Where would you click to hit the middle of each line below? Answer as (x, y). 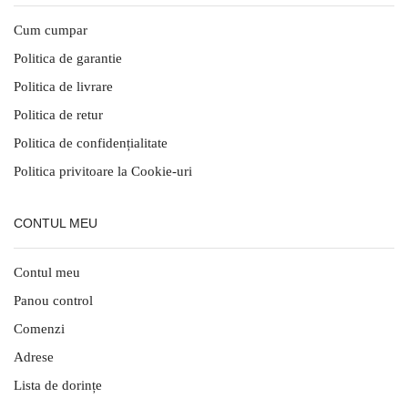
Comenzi (39, 329)
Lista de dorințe (58, 386)
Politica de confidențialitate (91, 143)
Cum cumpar (51, 31)
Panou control (53, 301)
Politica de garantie (68, 59)
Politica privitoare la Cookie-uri (103, 172)
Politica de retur (58, 115)
